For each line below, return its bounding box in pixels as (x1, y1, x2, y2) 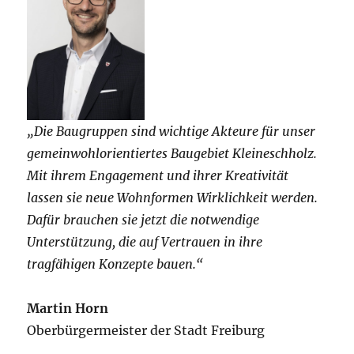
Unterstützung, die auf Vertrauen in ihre (27, 234, 263, 250)
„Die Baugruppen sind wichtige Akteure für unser (27, 123, 316, 140)
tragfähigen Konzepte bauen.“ (27, 256, 204, 273)
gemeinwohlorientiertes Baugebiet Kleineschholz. (27, 145, 318, 162)
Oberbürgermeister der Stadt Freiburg (27, 322, 265, 339)
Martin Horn (27, 300, 109, 317)
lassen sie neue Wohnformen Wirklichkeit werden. (27, 190, 318, 206)
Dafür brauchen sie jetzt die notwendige (27, 212, 260, 228)
